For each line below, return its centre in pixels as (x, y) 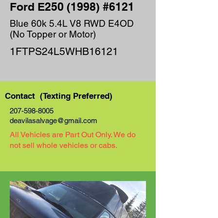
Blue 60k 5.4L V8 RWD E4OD (72, 23)
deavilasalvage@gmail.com (54, 120)
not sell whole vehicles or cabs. (64, 145)
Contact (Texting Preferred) (59, 96)
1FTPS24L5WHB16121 (64, 51)
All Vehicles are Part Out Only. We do (73, 135)
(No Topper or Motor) (53, 34)
